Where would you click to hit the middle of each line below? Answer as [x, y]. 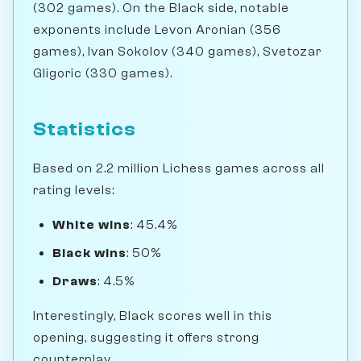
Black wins [89, 253]
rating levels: [74, 190]
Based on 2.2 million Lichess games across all [179, 168]
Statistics [85, 129]
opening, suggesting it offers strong [146, 337]
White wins [91, 224]
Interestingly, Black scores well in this [153, 315]
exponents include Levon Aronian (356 [157, 29]
